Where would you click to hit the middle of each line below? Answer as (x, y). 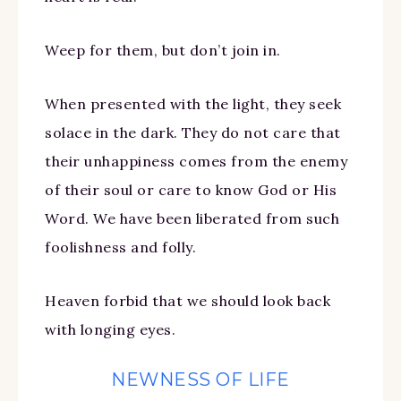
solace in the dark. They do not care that (193, 132)
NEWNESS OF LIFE (200, 379)
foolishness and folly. (120, 247)
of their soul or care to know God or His (191, 189)
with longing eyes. (110, 329)
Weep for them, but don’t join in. (163, 50)
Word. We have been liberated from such (192, 218)
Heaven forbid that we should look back (188, 300)
